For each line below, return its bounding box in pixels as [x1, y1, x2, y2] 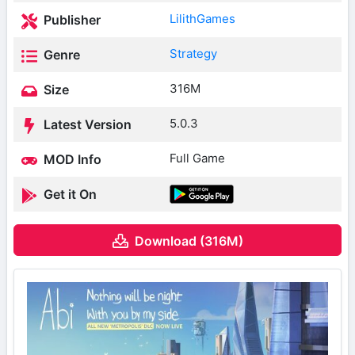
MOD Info [40, 151, 101, 168]
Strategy [170, 46, 217, 62]
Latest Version [40, 116, 132, 133]
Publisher [40, 12, 101, 29]
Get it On [40, 186, 97, 203]
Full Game [170, 151, 225, 166]
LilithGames [170, 11, 235, 27]
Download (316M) [134, 232, 243, 249]
